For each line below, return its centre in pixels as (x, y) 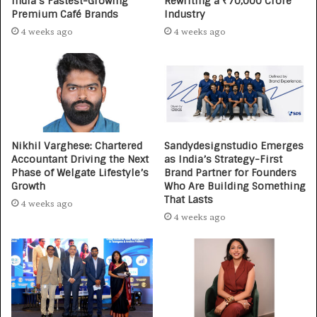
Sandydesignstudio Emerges (234, 146)
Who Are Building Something (235, 186)
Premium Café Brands (65, 14)
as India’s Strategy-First (223, 160)
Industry (185, 14)
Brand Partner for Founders (230, 173)
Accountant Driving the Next (80, 160)
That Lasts (189, 200)
